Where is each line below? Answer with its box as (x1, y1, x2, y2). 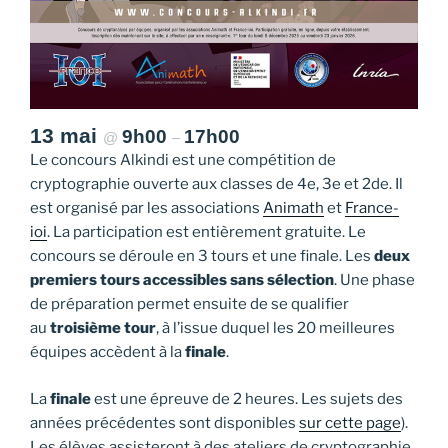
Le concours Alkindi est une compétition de (30, 151, 336, 170)
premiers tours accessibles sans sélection (30, 271, 334, 290)
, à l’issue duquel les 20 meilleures (156, 319, 395, 338)
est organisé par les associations (30, 199, 263, 218)
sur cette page (299, 413, 401, 432)
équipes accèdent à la (30, 343, 185, 362)
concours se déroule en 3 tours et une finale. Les (30, 247, 374, 266)
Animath (263, 199, 324, 218)
